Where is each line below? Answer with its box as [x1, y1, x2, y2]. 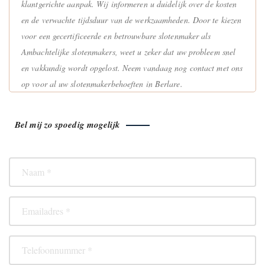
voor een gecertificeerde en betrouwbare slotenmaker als [21, 30, 211, 41]
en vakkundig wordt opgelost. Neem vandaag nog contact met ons [21, 62, 243, 73]
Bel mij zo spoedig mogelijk [15, 118, 120, 131]
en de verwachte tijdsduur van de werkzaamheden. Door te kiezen [21, 14, 242, 25]
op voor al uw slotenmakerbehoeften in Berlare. [21, 77, 183, 89]
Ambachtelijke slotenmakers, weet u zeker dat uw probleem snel [21, 46, 236, 57]
